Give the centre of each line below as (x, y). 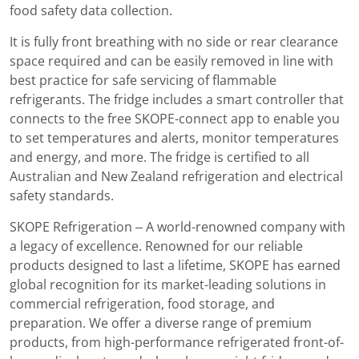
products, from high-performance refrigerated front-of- (177, 342)
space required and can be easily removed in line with (171, 61)
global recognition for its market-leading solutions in (168, 284)
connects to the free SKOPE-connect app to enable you (175, 119)
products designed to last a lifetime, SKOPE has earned (175, 265)
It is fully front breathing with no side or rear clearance (174, 42)
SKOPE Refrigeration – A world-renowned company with (177, 227)
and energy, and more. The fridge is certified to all (159, 157)
